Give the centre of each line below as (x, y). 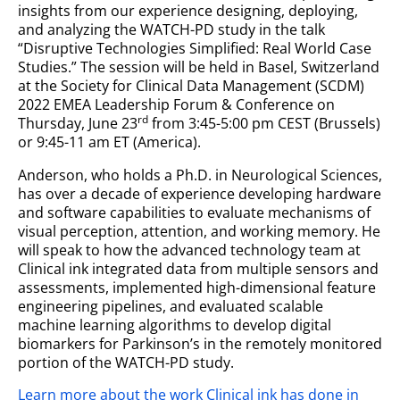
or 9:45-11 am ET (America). (111, 142)
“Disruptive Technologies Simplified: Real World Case (195, 48)
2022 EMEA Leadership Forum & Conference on (176, 104)
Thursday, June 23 (78, 123)
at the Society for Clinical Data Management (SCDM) (191, 86)
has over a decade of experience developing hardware (200, 193)
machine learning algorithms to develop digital (175, 325)
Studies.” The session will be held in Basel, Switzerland (199, 67)
